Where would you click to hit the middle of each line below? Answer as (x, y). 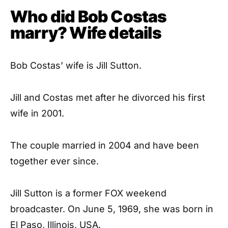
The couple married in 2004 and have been (105, 146)
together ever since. (54, 161)
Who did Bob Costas (89, 17)
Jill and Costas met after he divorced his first (108, 98)
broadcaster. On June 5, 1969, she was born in (112, 209)
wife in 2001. (37, 113)
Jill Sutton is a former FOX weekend (88, 193)
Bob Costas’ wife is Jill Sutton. (76, 66)
